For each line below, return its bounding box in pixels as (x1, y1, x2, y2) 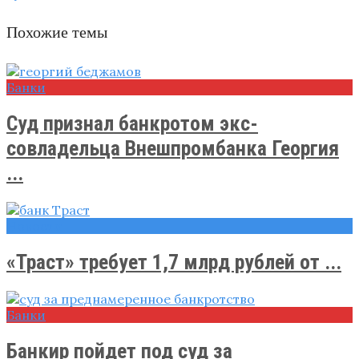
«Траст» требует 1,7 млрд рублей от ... (6, 249, 341, 274)
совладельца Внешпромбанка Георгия (6, 135, 339, 160)
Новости (6, 217, 63, 234)
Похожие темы (6, 22, 107, 42)
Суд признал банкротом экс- (6, 111, 258, 135)
